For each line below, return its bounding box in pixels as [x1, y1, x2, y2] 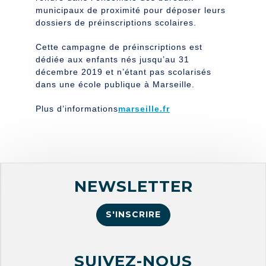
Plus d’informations [36, 104, 118, 114]
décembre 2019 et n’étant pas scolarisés [36, 67, 211, 77]
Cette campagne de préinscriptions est [36, 42, 202, 52]
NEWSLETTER [74, 177, 193, 197]
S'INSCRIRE [106, 209, 161, 220]
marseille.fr [118, 104, 170, 114]
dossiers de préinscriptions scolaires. [36, 18, 197, 28]
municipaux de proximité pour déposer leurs [36, 5, 226, 15]
